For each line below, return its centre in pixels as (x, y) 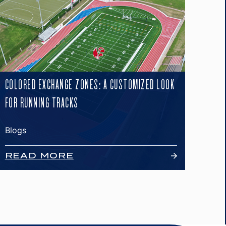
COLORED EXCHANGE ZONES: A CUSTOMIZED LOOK (90, 85)
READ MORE (39, 156)
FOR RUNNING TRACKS (42, 103)
